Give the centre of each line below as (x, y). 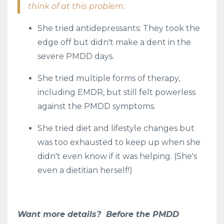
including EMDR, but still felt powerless (116, 92)
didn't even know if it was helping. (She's (117, 156)
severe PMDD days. (76, 56)
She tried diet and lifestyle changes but (116, 128)
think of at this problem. (76, 6)
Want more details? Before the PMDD (98, 214)
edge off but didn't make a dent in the (114, 42)
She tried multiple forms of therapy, (109, 78)
